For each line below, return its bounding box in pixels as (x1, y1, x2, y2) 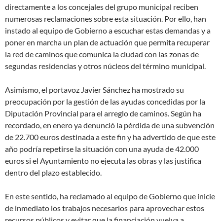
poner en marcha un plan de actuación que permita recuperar (5, 37, 210, 47)
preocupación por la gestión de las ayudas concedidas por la (5, 96, 205, 106)
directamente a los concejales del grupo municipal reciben (5, 1, 198, 11)
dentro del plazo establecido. (5, 167, 102, 177)
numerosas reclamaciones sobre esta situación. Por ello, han (5, 13, 206, 23)
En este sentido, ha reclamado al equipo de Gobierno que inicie (5, 191, 215, 201)
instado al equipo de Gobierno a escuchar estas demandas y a (5, 25, 211, 35)
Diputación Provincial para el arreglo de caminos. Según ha (5, 108, 201, 118)
